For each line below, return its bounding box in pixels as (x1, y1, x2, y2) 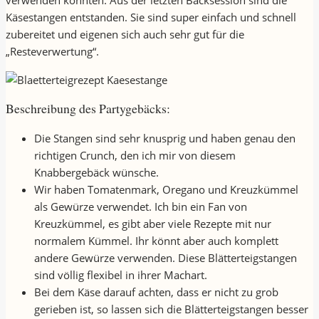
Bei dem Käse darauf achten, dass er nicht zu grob (34, 285, 278, 300)
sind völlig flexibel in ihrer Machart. (34, 268, 207, 283)
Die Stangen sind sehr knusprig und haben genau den (34, 131, 296, 146)
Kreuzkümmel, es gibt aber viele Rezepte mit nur (34, 216, 271, 231)
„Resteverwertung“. (6, 44, 99, 59)
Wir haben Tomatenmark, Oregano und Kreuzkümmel (34, 182, 298, 197)
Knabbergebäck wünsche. (34, 165, 159, 180)
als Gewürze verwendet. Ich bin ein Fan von (34, 199, 247, 214)
